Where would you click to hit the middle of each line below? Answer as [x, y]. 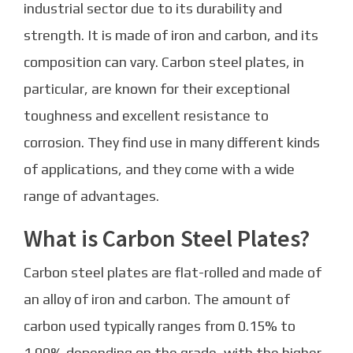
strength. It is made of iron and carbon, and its [171, 35]
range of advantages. [91, 195]
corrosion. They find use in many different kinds [172, 142]
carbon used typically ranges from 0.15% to [160, 325]
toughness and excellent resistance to [146, 115]
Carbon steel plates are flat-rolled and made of [173, 272]
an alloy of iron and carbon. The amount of [157, 299]
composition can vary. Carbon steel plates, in [164, 61]
